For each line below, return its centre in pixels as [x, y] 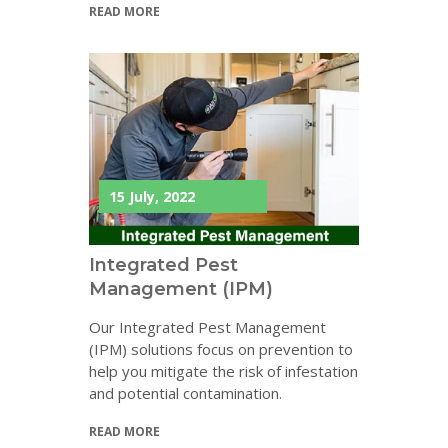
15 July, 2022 [152, 197]
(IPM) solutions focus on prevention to [221, 349]
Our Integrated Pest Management [207, 327]
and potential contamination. [185, 393]
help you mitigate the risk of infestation [223, 371]
